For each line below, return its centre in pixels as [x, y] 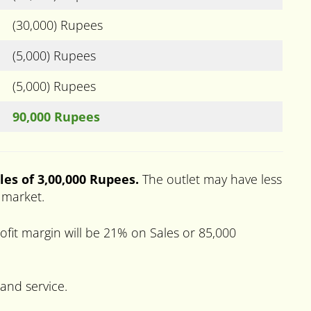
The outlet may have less [212, 179]
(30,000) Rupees [58, 25]
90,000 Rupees [56, 116]
